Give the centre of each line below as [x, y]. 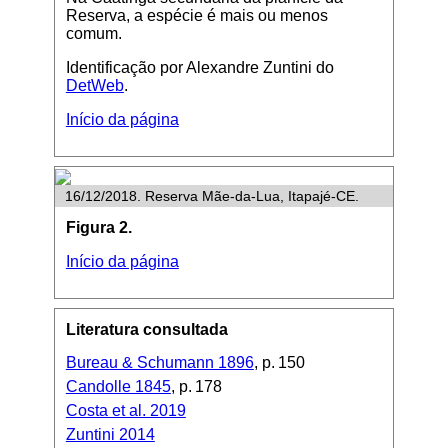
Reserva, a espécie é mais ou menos [196, 15]
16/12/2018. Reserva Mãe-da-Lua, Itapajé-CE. [211, 196]
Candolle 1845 [118, 387]
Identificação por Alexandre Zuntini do [199, 67]
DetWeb [94, 85]
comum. [93, 33]
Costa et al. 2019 [125, 411]
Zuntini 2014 [110, 435]
